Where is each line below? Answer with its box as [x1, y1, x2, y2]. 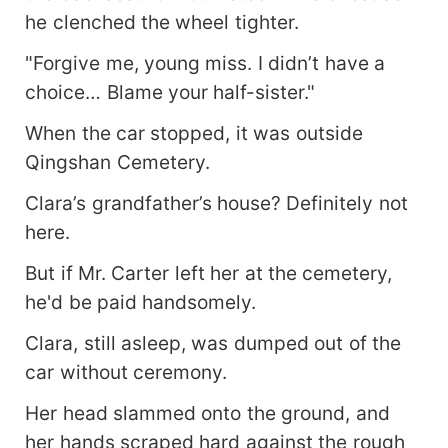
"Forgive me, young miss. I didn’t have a [25, 51, 386, 76]
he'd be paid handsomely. [25, 290, 257, 315]
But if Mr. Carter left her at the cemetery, [25, 261, 393, 286]
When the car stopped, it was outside [25, 121, 363, 146]
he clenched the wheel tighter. [25, 10, 299, 35]
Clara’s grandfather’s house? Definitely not [25, 191, 408, 216]
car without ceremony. [25, 360, 227, 385]
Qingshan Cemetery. [25, 150, 210, 175]
